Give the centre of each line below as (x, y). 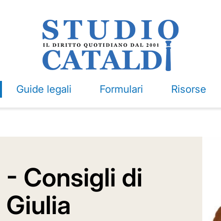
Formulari (121, 89)
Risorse (188, 89)
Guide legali (44, 89)
